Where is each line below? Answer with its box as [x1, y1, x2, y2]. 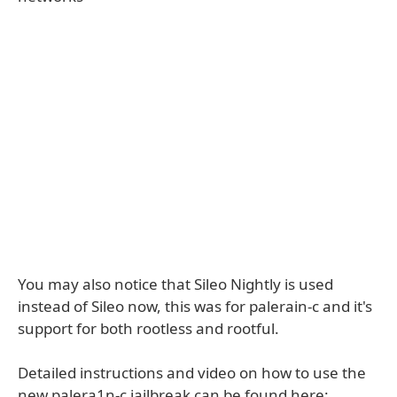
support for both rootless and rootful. [18, 318, 279, 339]
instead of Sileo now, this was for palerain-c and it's [18, 296, 372, 316]
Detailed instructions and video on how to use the [18, 362, 366, 383]
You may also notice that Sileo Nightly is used [18, 274, 333, 294]
